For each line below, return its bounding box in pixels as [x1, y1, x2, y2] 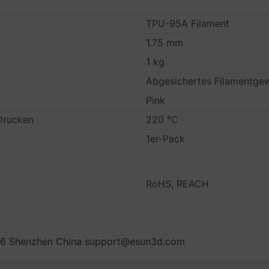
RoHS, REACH [146, 178, 210, 190]
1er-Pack [146, 133, 186, 145]
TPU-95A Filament [146, 17, 230, 29]
